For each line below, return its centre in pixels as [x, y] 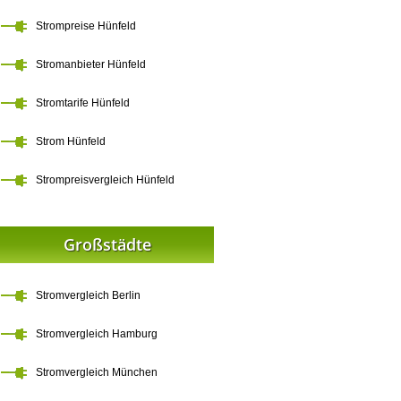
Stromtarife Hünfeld [83, 103]
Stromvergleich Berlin [88, 295]
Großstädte [107, 244]
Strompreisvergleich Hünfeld [105, 180]
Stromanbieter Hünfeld [91, 64]
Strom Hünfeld [71, 141]
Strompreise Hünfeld [86, 26]
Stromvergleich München [97, 372]
